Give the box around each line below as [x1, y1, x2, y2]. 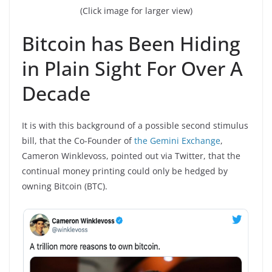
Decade [22, 80, 90, 106]
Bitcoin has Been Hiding [22, 30, 240, 56]
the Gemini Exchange [134, 135, 220, 146]
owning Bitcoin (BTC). [22, 180, 107, 192]
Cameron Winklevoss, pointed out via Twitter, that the [22, 150, 240, 161]
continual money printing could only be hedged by [22, 165, 228, 177]
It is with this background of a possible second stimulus [22, 120, 248, 131]
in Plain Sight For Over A [22, 55, 243, 81]
